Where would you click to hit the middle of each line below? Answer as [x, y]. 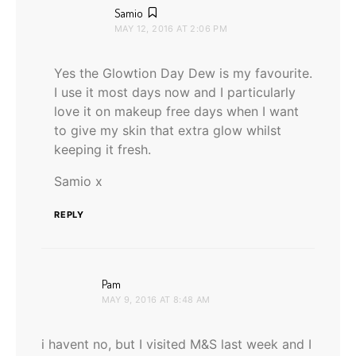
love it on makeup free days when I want [176, 111]
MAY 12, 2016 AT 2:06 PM [171, 28]
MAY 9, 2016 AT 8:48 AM [156, 299]
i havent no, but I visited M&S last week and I [176, 344]
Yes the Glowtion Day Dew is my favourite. [183, 73]
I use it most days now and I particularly [175, 92]
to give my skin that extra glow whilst [168, 130]
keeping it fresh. [103, 149]
